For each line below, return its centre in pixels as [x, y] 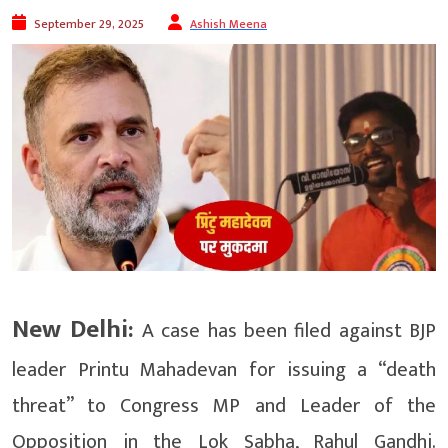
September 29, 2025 [89, 24]
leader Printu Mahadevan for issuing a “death [224, 370]
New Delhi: [73, 330]
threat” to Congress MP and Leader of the [224, 406]
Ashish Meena [228, 24]
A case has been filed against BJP [285, 331]
